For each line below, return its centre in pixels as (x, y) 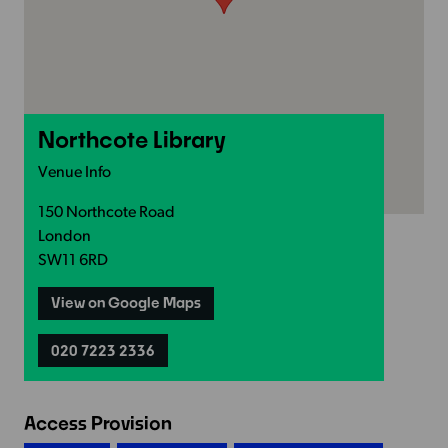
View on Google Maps (126, 303)
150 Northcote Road (106, 212)
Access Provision (97, 423)
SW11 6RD (72, 260)
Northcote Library (131, 139)
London (64, 236)
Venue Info (74, 172)
